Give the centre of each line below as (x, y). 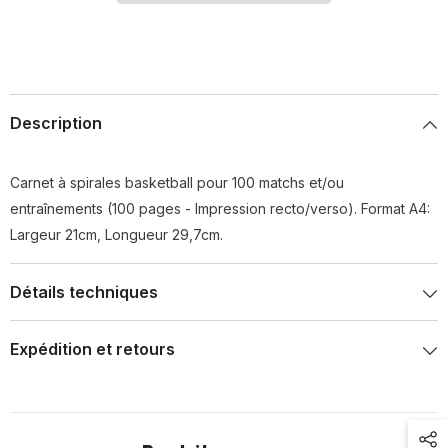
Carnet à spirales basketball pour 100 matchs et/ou (177, 182)
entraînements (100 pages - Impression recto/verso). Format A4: (220, 208)
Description (56, 123)
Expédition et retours (92, 349)
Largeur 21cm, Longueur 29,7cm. (116, 234)
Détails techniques (84, 292)
